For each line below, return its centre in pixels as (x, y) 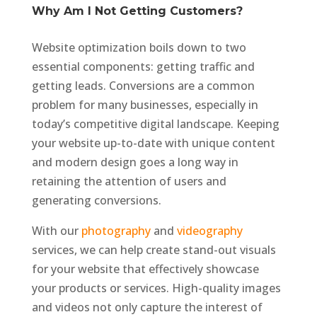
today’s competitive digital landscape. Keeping (155, 124)
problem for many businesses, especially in (145, 105)
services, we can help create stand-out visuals (154, 250)
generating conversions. (96, 200)
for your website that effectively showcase (145, 269)
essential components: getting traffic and (143, 67)
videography (209, 231)
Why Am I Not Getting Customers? (137, 11)
